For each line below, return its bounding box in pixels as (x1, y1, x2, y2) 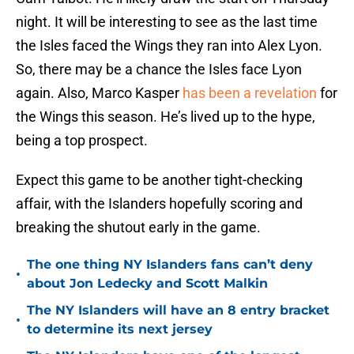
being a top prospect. (16, 132, 148, 149)
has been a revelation (183, 85, 317, 102)
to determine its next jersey (27, 322, 213, 337)
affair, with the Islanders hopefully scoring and (16, 195, 303, 213)
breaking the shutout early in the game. (16, 219, 261, 236)
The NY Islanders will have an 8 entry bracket (27, 303, 330, 318)
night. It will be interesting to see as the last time (16, 13, 318, 31)
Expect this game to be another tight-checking (16, 171, 303, 189)
